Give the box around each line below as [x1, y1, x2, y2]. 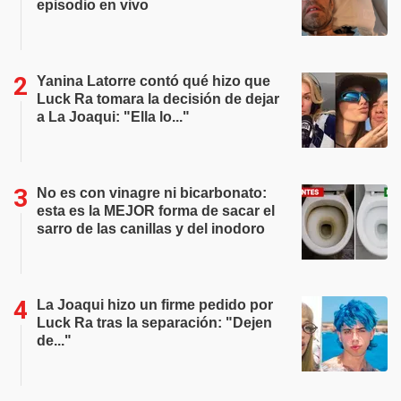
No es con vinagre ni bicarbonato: [37, 185, 267, 200]
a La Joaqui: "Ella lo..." [37, 109, 190, 124]
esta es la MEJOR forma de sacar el [37, 203, 275, 218]
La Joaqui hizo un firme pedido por [37, 297, 273, 312]
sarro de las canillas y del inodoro [37, 221, 265, 236]
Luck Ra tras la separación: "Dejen [37, 315, 272, 330]
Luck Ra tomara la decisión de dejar [37, 91, 279, 107]
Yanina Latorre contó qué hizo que [37, 73, 270, 89]
